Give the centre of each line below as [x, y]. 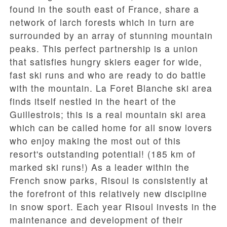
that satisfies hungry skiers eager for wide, [106, 62]
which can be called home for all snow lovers [111, 128]
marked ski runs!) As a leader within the [100, 167]
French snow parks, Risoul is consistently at [109, 180]
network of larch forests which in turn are [102, 22]
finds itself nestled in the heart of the [93, 101]
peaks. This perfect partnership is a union [104, 49]
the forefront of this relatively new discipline [108, 194]
